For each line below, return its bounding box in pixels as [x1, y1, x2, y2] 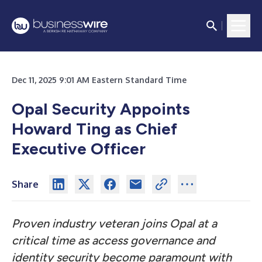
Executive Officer [12, 139, 146, 158]
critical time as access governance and [12, 233, 215, 247]
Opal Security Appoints [12, 99, 190, 119]
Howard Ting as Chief [12, 119, 177, 139]
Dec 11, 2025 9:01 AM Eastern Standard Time [12, 75, 187, 85]
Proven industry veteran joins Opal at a [12, 216, 217, 230]
